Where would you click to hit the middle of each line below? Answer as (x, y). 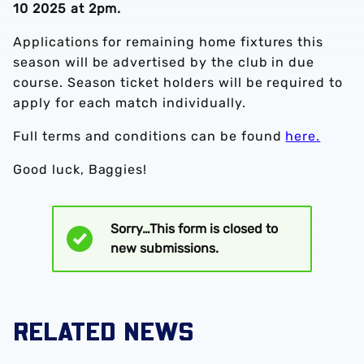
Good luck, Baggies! (80, 169)
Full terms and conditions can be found (149, 136)
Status (152, 236)
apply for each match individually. (130, 103)
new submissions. (165, 248)
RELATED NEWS (103, 330)
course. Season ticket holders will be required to (178, 82)
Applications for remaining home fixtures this (169, 42)
